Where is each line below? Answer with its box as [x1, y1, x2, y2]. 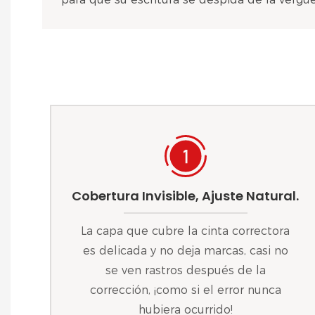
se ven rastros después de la [105, 263, 266, 277]
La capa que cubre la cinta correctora [81, 224, 290, 238]
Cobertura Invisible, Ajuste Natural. [72, 187, 300, 205]
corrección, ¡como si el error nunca [89, 283, 281, 297]
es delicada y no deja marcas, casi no [82, 243, 288, 257]
